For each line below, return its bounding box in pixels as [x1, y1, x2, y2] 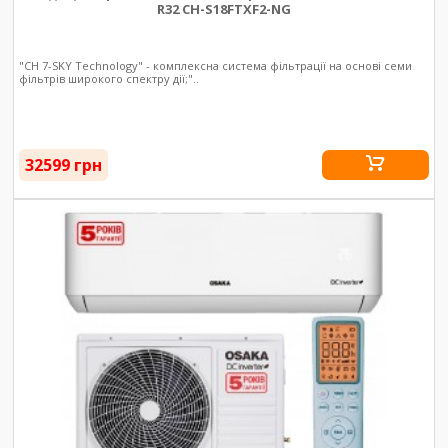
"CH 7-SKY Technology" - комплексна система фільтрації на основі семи [19, 57, 413, 73]
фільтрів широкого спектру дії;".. [19, 70, 200, 86]
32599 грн [25, 153, 103, 176]
